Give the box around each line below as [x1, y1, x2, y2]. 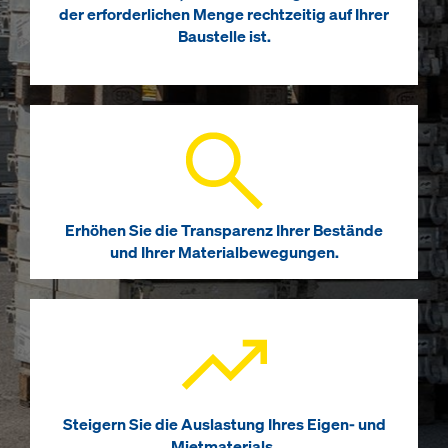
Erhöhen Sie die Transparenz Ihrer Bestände [65, 220, 383, 242]
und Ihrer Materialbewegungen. [109, 242, 339, 264]
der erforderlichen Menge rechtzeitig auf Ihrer [59, 4, 389, 26]
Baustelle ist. [177, 26, 271, 48]
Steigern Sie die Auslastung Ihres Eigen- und [62, 414, 386, 436]
